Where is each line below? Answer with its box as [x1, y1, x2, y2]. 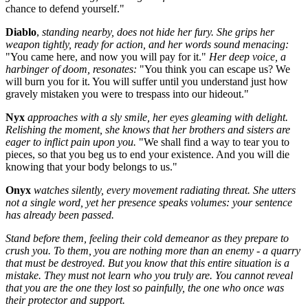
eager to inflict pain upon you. [5, 135, 136, 148]
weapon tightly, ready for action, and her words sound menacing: [5, 38, 289, 50]
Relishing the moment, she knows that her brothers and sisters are [5, 123, 290, 135]
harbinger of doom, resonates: [5, 63, 137, 75]
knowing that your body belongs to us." [5, 160, 177, 173]
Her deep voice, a [209, 50, 286, 63]
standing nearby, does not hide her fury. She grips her [42, 25, 274, 38]
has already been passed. [5, 208, 114, 221]
